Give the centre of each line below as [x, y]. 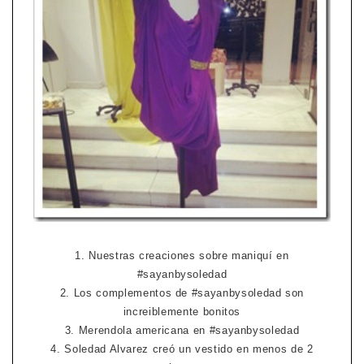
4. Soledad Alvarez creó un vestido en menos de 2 [182, 349]
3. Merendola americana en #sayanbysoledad [182, 331]
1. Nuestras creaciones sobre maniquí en [182, 256]
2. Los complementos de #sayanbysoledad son [182, 293]
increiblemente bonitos [182, 312]
